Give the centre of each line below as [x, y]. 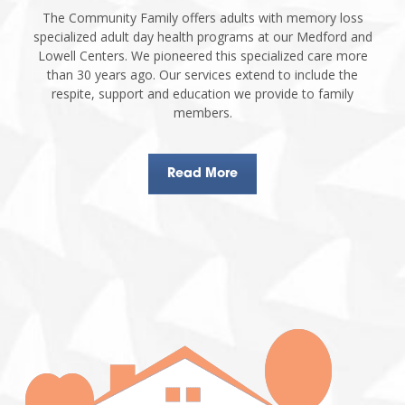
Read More [202, 174]
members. [202, 112]
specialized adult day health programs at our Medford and [202, 36]
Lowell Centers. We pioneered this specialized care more [202, 55]
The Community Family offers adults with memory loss [202, 17]
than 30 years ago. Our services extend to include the [202, 74]
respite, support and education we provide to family [202, 93]
